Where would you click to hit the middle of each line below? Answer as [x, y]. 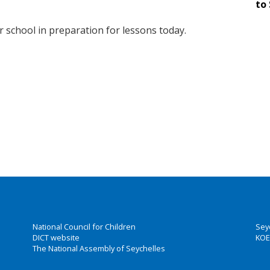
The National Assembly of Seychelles [99, 248]
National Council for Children [84, 227]
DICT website [56, 237]
